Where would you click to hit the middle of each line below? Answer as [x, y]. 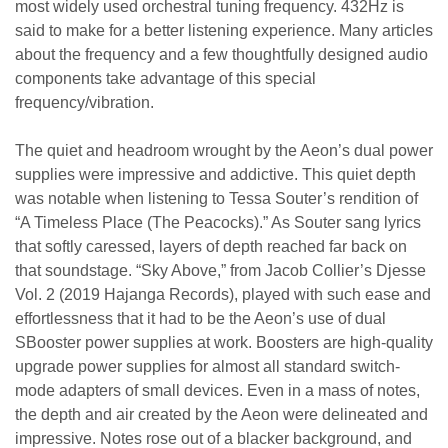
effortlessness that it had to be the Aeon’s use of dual [200, 318]
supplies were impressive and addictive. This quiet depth [215, 174]
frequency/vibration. [86, 102]
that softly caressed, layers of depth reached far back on [211, 246]
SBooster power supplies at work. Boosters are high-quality [224, 342]
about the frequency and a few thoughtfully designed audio [221, 54]
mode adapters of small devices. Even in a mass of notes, [217, 390]
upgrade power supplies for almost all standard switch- [207, 366]
